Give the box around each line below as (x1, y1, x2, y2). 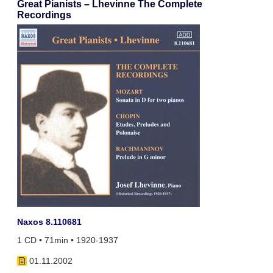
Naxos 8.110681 (16, 217, 82, 227)
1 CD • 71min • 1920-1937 (16, 235, 118, 246)
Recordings (16, 10, 71, 21)
